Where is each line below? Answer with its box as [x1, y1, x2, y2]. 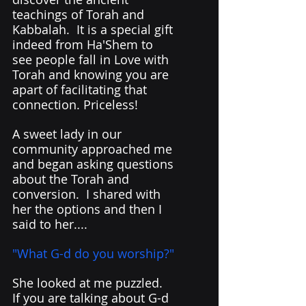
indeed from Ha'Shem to [12, 36, 156, 53]
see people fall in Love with [12, 51, 172, 68]
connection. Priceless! [12, 96, 138, 113]
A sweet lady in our [12, 126, 125, 143]
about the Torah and [12, 171, 133, 188]
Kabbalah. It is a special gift [12, 21, 176, 38]
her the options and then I [12, 201, 165, 218]
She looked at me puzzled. [12, 275, 169, 292]
